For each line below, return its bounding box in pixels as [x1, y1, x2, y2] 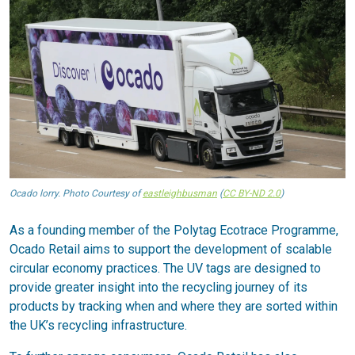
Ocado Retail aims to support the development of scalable [10, 241, 332, 257]
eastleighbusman [143, 187, 217, 199]
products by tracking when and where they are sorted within [10, 298, 338, 314]
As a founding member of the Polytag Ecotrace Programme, [10, 222, 338, 238]
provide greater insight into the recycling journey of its [10, 279, 307, 295]
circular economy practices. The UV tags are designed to [10, 260, 321, 276]
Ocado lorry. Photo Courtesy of [10, 187, 143, 199]
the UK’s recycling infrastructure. [10, 317, 187, 333]
